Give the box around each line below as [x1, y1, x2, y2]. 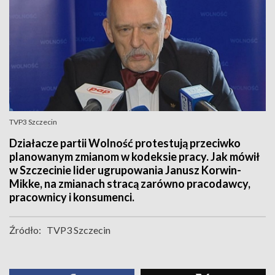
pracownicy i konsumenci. [9, 190, 134, 204]
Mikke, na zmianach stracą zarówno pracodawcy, [9, 177, 250, 190]
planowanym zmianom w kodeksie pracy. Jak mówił [9, 150, 260, 163]
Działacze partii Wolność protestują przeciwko [9, 136, 241, 150]
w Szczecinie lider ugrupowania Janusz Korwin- [9, 163, 241, 177]
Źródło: [9, 224, 41, 236]
